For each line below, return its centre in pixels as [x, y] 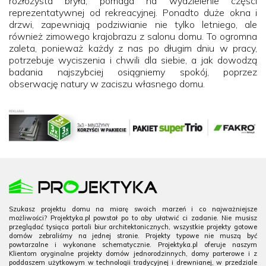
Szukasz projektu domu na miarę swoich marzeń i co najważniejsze [133, 209]
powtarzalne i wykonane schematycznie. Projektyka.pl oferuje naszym [133, 245]
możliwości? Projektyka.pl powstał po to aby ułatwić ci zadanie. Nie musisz [133, 218]
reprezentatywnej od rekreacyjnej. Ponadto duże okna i [133, 12]
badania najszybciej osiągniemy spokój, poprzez [133, 72]
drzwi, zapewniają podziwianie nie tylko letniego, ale [133, 24]
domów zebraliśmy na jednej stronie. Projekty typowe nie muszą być [133, 236]
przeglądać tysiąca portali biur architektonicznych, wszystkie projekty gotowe [133, 227]
